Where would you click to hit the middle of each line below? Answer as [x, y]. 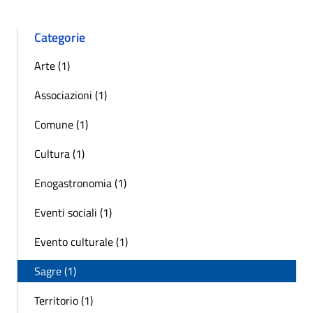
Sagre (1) [55, 271]
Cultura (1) [59, 153]
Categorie [60, 37]
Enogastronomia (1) [80, 183]
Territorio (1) [64, 300]
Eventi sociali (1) [73, 212]
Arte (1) [52, 65]
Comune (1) [61, 124]
